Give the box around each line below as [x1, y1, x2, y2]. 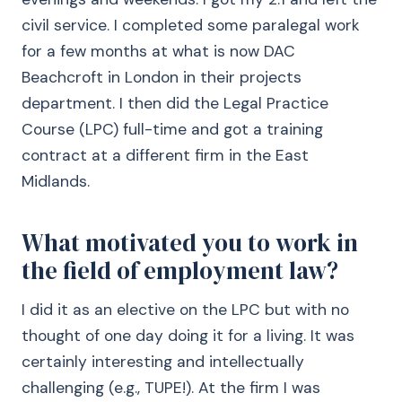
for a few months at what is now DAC [22, 41, 295, 61]
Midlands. [22, 171, 90, 191]
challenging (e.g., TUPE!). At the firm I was [22, 378, 320, 398]
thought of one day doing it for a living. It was [22, 326, 354, 345]
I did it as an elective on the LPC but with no [22, 300, 349, 319]
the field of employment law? [22, 254, 338, 287]
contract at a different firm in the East [22, 145, 309, 165]
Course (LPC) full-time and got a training [22, 119, 323, 139]
